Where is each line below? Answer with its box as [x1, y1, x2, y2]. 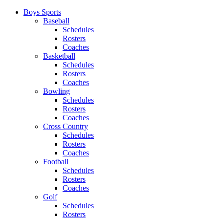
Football [43, 157, 68, 166]
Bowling [43, 87, 70, 95]
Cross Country [43, 122, 88, 131]
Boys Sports [23, 8, 61, 16]
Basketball [43, 52, 75, 60]
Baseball [43, 17, 69, 25]
